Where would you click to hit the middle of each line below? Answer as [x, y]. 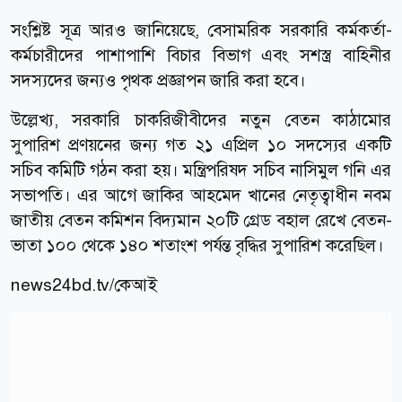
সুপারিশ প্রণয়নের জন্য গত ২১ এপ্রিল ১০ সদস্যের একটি [201, 144]
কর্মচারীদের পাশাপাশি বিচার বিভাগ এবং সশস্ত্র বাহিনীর [201, 55]
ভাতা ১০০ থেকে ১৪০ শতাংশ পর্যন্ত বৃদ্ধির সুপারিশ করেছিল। [197, 245]
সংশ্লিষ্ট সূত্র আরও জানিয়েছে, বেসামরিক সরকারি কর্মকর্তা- [201, 30]
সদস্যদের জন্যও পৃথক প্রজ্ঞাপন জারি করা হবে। [158, 80]
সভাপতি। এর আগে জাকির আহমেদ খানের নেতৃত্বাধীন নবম [201, 195]
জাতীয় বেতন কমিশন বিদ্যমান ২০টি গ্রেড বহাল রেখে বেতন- [201, 220]
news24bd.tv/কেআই [84, 284]
